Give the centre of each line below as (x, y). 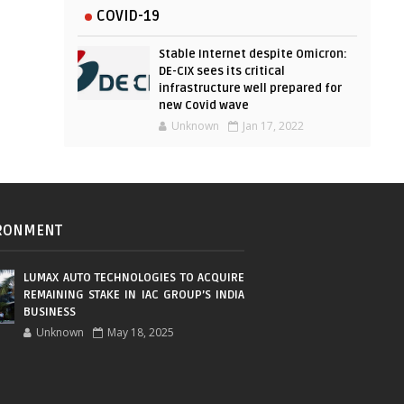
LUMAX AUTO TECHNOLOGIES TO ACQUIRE (134, 278)
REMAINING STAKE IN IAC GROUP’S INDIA (134, 295)
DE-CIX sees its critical (222, 72)
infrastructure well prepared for (250, 89)
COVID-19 (128, 17)
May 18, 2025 (141, 333)
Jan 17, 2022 (273, 126)
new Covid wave (204, 106)
